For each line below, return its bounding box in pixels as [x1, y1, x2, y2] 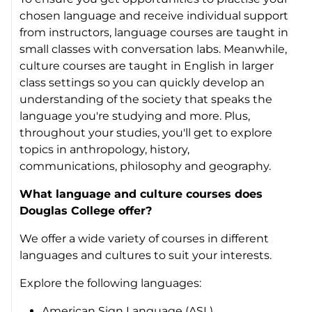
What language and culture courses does [19, 187, 263, 201]
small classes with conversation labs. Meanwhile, [19, 42, 288, 56]
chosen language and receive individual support [19, 9, 289, 23]
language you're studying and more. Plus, [19, 109, 251, 123]
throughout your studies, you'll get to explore [19, 126, 273, 140]
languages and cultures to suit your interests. [19, 249, 272, 263]
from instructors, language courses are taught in [19, 26, 289, 40]
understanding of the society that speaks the [19, 93, 273, 107]
